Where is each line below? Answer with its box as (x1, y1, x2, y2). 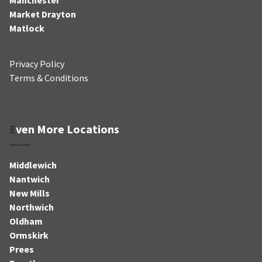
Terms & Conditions (9, 71, 88, 84)
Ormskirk (9, 229, 49, 241)
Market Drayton (9, 8, 76, 20)
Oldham (9, 215, 43, 227)
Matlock (9, 22, 44, 34)
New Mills (9, 187, 50, 199)
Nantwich (9, 173, 50, 185)
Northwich (9, 201, 54, 213)
